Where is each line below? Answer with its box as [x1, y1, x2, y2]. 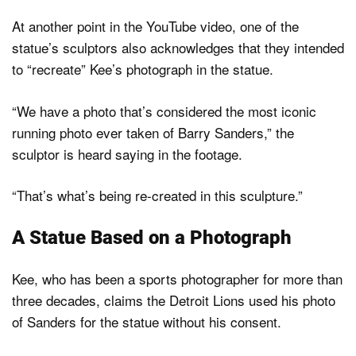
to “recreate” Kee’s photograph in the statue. [12, 59, 273, 79]
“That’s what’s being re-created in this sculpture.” [12, 185, 303, 206]
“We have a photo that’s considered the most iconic [12, 100, 316, 121]
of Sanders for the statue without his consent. [12, 311, 281, 331]
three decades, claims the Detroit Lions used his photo [12, 289, 335, 310]
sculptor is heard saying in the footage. [12, 143, 242, 164]
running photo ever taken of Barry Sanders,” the [12, 122, 294, 142]
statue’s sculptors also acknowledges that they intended [12, 37, 344, 58]
